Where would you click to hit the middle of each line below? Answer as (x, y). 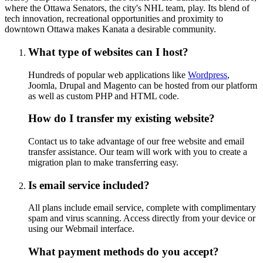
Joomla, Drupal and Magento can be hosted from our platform (143, 85)
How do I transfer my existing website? (122, 119)
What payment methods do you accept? (124, 252)
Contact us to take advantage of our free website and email (136, 141)
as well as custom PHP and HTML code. (104, 96)
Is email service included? (89, 185)
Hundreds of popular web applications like (108, 75)
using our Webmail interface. (81, 229)
